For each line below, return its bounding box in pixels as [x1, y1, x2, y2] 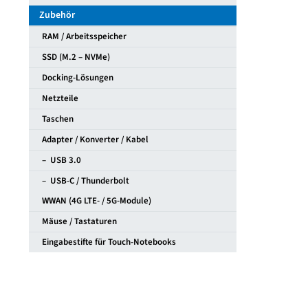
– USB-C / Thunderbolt [35, 175, 129, 188]
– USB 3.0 [35, 154, 81, 167]
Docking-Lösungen [35, 71, 113, 85]
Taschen [35, 113, 74, 126]
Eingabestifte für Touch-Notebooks [35, 236, 176, 249]
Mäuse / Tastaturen [35, 215, 117, 228]
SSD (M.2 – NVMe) [35, 51, 110, 64]
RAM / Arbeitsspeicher [35, 30, 126, 43]
